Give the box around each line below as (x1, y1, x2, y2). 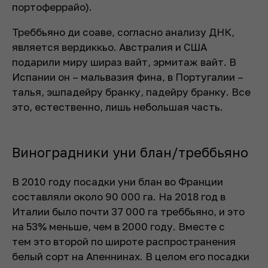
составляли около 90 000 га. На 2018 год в (12, 190, 226, 203)
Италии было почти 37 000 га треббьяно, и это (12, 205, 245, 218)
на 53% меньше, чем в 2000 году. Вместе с (12, 220, 225, 233)
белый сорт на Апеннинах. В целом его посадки (12, 250, 249, 263)
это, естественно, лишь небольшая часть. (12, 100, 223, 113)
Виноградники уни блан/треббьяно (12, 144, 248, 160)
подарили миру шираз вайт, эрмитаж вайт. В (12, 56, 236, 68)
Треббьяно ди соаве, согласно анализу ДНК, (12, 26, 234, 38)
